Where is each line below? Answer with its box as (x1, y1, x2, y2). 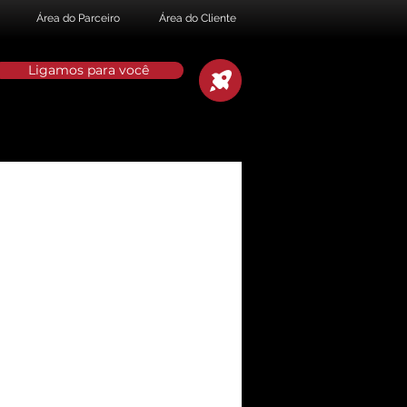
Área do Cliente (159, 12, 236, 25)
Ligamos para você (27, 62, 149, 78)
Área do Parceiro (36, 12, 120, 25)
